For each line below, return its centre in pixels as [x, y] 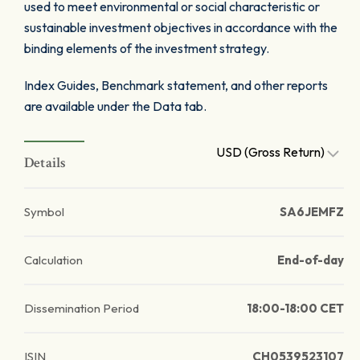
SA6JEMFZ [312, 212]
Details [45, 163]
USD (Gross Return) [272, 152]
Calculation [53, 260]
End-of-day [311, 260]
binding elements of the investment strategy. [147, 48]
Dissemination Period [82, 308]
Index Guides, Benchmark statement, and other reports [176, 85]
